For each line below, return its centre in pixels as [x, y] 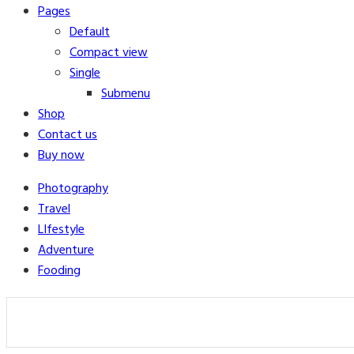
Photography [73, 189]
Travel [54, 209]
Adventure [66, 250]
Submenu [126, 94]
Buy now [61, 156]
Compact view [109, 53]
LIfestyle [61, 230]
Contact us [68, 135]
